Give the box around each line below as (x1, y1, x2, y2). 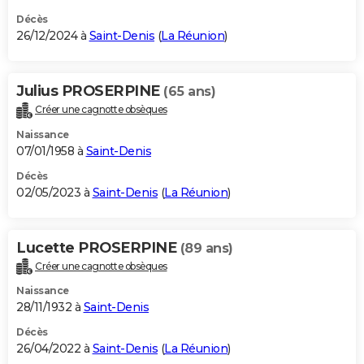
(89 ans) (180, 240, 233, 256)
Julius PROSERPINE (16, 81, 163, 100)
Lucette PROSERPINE (16, 238, 180, 257)
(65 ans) (163, 83, 215, 99)
